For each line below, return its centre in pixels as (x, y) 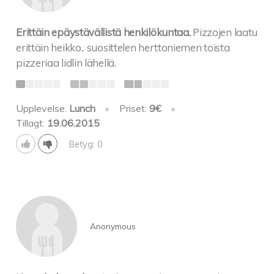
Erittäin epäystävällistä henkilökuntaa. (103, 32)
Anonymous (113, 226)
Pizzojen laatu (225, 32)
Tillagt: (32, 123)
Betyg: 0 (86, 144)
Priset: (134, 109)
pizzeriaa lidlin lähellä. (66, 63)
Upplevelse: (43, 109)
